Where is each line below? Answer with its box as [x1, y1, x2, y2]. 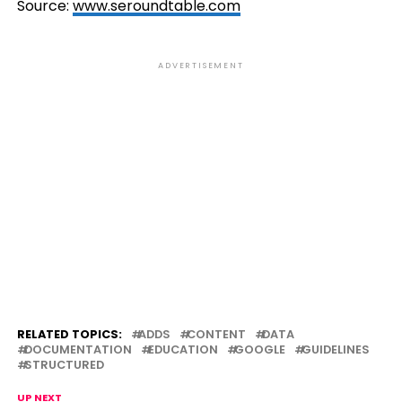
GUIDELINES [301, 342, 370, 357]
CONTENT [186, 327, 246, 342]
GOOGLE [233, 342, 285, 357]
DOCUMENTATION [23, 342, 132, 357]
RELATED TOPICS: [16, 327, 122, 342]
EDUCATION [147, 342, 218, 357]
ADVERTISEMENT [158, 60, 244, 71]
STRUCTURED [23, 357, 104, 372]
